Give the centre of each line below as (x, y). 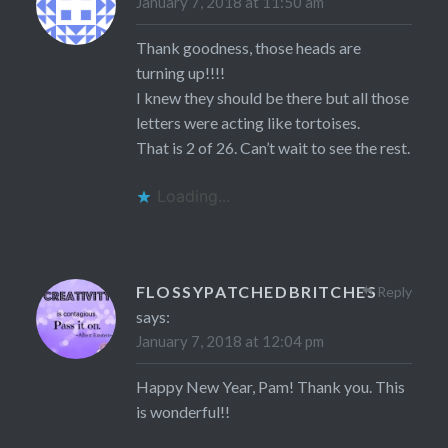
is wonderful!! (182, 412)
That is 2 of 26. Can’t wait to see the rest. (272, 148)
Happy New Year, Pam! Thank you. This (270, 387)
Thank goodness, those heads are (248, 48)
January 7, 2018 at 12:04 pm (229, 341)
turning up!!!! (180, 73)
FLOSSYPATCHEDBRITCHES (256, 292)
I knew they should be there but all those (272, 98)
